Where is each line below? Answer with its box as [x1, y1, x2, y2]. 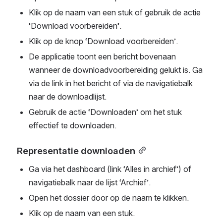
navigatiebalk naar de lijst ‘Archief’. [29, 177, 151, 187]
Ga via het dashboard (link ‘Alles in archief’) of [29, 164, 191, 174]
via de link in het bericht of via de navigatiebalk [29, 78, 193, 89]
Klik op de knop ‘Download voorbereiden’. [29, 36, 178, 47]
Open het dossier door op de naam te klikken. [29, 193, 189, 203]
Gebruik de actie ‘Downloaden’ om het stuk [29, 107, 182, 117]
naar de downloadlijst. [29, 92, 107, 102]
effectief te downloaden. [29, 120, 116, 131]
